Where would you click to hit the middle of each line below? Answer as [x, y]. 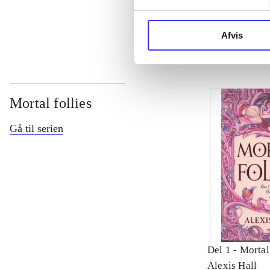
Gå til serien [36, 129]
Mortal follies [51, 103]
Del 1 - [224, 250]
